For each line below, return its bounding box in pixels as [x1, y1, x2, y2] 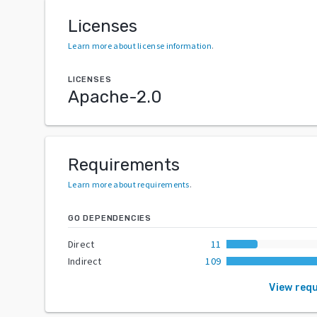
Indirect [68, 254, 102, 267]
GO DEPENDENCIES [68, 213, 151, 223]
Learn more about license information [68, 40, 212, 51]
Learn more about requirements [68, 178, 190, 190]
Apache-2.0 [68, 86, 162, 107]
